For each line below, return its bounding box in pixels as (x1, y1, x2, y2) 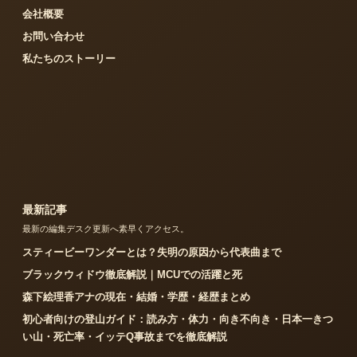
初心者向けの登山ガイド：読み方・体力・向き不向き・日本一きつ (22, 312, 333, 325)
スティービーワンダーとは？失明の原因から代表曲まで (22, 245, 281, 258)
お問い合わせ (22, 29, 84, 42)
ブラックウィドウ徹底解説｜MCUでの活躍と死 (22, 268, 242, 280)
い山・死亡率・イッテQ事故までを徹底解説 (22, 330, 227, 343)
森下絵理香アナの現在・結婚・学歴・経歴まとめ (22, 290, 250, 303)
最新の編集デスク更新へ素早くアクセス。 (22, 223, 189, 233)
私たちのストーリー (22, 52, 116, 65)
